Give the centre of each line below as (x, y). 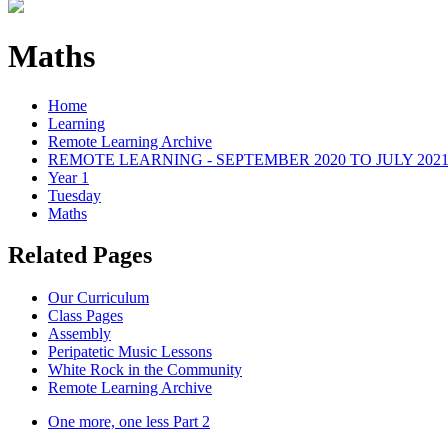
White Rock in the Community (145, 370)
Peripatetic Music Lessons (130, 352)
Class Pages (85, 316)
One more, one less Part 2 (129, 422)
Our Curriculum (98, 298)
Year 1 (68, 177)
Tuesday (74, 195)
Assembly (79, 334)
